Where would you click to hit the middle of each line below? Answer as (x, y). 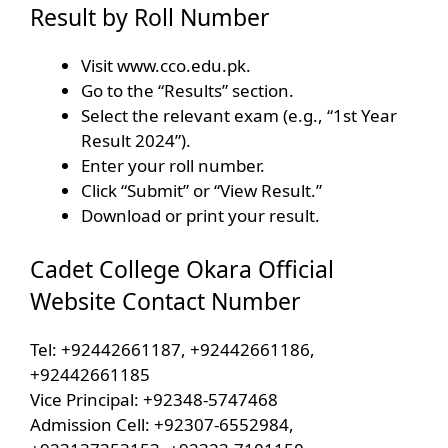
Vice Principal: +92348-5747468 (154, 400)
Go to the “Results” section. (187, 90)
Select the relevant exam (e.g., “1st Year (239, 115)
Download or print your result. (200, 215)
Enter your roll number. (173, 165)
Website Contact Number (165, 301)
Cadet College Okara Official (182, 269)
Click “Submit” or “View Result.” (201, 190)
